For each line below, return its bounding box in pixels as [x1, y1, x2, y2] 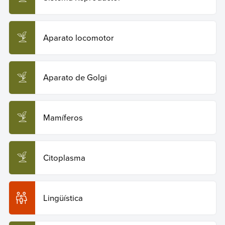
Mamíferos [43, 111, 83, 124]
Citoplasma [43, 152, 85, 164]
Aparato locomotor [43, 31, 114, 43]
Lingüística [43, 191, 83, 203]
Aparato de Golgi [43, 71, 109, 83]
